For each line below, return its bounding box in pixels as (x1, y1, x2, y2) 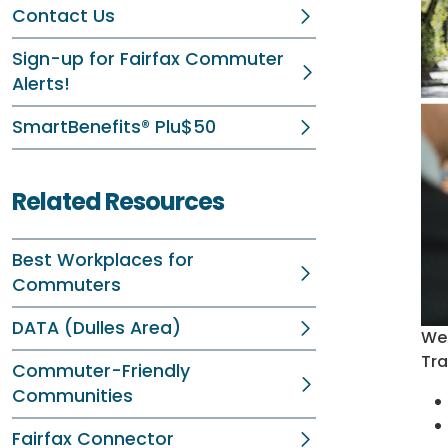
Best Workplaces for (12, 248, 194, 272)
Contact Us (12, 4, 115, 28)
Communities (12, 384, 133, 408)
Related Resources (12, 185, 224, 218)
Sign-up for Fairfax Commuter (12, 47, 284, 71)
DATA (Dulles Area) (12, 316, 181, 340)
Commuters (12, 273, 121, 297)
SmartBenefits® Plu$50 (12, 115, 216, 139)
